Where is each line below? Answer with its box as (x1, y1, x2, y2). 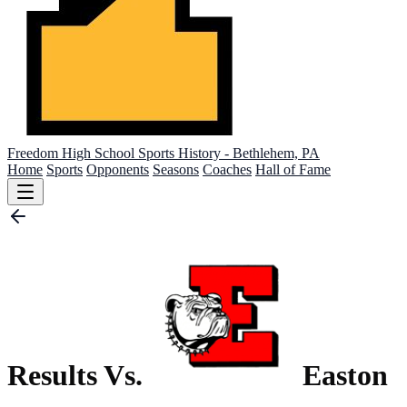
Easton (303, 359, 388, 392)
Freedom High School (7, 145, 138, 161)
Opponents (86, 162, 149, 177)
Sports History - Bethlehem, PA (138, 145, 320, 161)
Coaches (203, 162, 252, 177)
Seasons (153, 162, 199, 177)
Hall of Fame (255, 162, 331, 177)
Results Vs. (7, 359, 143, 392)
